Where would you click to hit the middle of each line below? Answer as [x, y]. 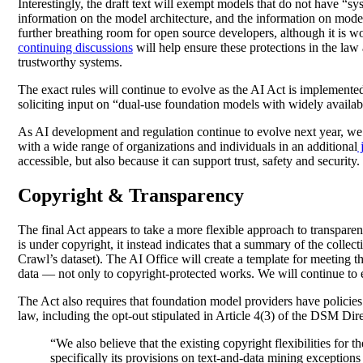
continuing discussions [75, 48]
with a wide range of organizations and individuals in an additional [188, 147]
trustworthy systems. [70, 62]
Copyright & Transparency [131, 196]
